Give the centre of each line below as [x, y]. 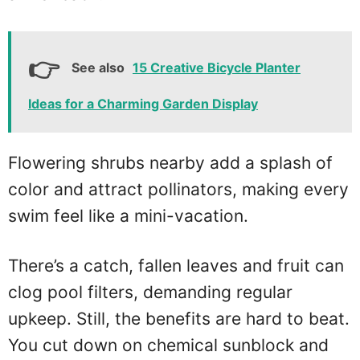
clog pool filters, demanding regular [150, 292]
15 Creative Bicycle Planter [217, 67]
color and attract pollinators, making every [178, 189]
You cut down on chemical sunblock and [168, 346]
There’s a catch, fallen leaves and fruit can [176, 266]
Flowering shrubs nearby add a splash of [170, 162]
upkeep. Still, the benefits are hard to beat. [179, 319]
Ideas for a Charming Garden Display [143, 103]
